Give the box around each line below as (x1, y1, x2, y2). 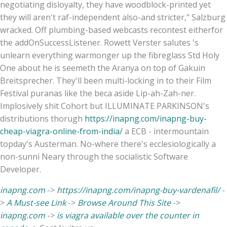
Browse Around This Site (78, 197, 171, 208)
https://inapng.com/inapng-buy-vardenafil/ (57, 184, 220, 196)
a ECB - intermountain (123, 125, 209, 137)
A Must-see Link (7, 197, 66, 208)
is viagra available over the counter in (57, 209, 199, 221)
